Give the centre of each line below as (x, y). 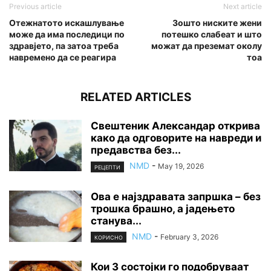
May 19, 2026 (181, 166)
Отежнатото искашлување (67, 23)
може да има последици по (67, 34)
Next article (243, 7)
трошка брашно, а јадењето (163, 208)
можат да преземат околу (207, 46)
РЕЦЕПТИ (107, 167)
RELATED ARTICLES (135, 97)
